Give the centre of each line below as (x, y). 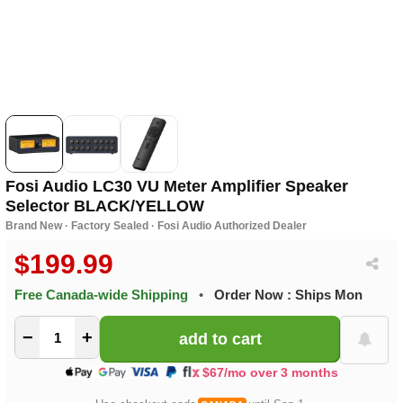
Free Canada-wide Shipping (103, 295)
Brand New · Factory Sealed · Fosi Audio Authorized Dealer (157, 226)
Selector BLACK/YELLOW (105, 206)
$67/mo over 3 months (271, 372)
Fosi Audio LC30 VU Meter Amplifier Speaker (177, 187)
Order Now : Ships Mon (289, 295)
